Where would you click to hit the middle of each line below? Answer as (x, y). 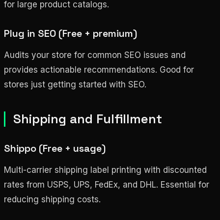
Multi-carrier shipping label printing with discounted (105, 170)
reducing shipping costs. (52, 199)
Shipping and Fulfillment (88, 119)
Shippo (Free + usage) (55, 148)
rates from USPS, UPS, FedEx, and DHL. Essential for (107, 184)
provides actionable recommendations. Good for (99, 69)
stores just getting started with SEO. (75, 84)
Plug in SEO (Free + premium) (70, 33)
